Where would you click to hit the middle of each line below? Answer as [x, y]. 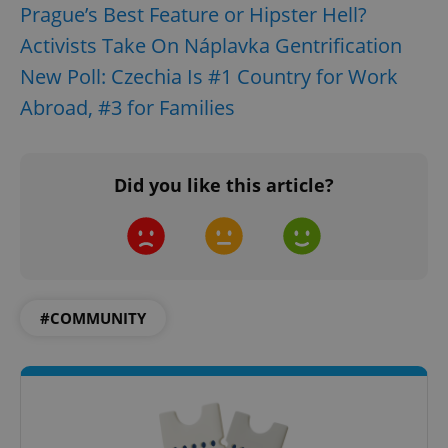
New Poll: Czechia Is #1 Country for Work [209, 77]
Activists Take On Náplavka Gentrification [211, 46]
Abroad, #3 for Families [127, 108]
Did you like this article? [224, 185]
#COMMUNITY [93, 318]
